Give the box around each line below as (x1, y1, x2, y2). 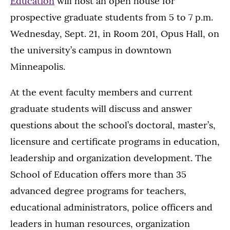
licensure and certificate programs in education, (10, 136, 220, 147)
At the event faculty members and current (10, 86, 193, 98)
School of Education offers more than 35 (10, 168, 186, 180)
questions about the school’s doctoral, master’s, (10, 119, 216, 131)
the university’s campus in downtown (10, 44, 171, 56)
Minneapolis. (10, 61, 65, 72)
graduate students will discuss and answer (10, 103, 192, 114)
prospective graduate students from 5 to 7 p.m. (10, 11, 213, 23)
